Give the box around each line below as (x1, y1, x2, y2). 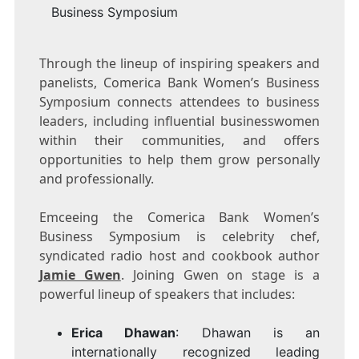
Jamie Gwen (38, 266, 121, 284)
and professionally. (38, 170, 154, 188)
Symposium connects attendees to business (38, 93, 321, 111)
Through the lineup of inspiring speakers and (38, 54, 321, 73)
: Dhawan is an (175, 325, 321, 341)
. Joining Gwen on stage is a (120, 266, 321, 284)
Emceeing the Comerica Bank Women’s (38, 208, 321, 227)
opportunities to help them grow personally (38, 151, 321, 169)
